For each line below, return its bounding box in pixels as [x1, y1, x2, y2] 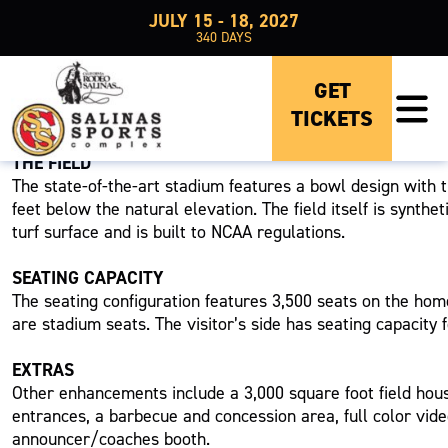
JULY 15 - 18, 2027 [149, 9, 299, 32]
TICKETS [291, 103, 373, 133]
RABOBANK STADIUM [12, 104, 285, 143]
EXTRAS [12, 358, 75, 382]
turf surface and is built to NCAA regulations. [12, 221, 346, 243]
